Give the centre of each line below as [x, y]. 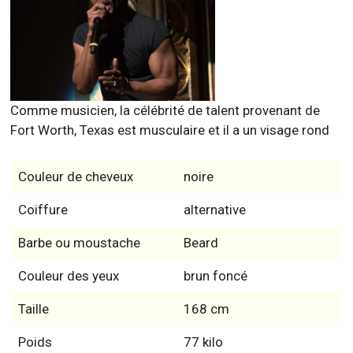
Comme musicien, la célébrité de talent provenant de [165, 111]
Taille [33, 309]
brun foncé [215, 276]
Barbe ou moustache [79, 243]
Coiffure [43, 210]
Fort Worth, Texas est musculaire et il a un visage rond [170, 130]
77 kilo [203, 342]
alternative [214, 210]
